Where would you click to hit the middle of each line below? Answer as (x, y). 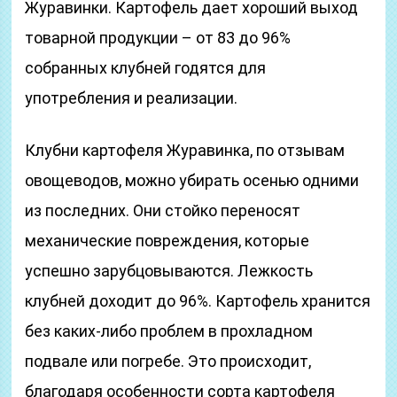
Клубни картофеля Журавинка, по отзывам (185, 150)
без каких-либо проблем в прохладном (169, 331)
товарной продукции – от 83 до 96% (158, 38)
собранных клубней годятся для (146, 68)
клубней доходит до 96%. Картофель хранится (198, 301)
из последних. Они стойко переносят (163, 210)
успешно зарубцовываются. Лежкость (169, 271)
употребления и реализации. (132, 98)
